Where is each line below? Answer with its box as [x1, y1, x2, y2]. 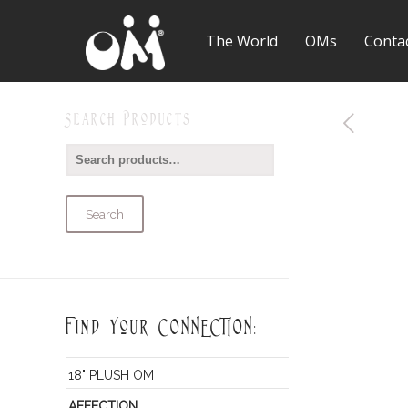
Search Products [66, 110, 191, 127]
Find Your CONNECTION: [66, 316, 258, 338]
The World [205, 31, 278, 51]
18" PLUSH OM [68, 368, 154, 382]
